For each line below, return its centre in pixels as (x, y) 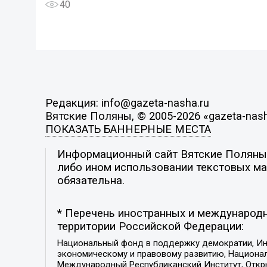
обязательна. (91, 180)
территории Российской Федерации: (150, 227)
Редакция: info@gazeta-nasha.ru (127, 103)
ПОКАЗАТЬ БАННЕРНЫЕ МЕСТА (128, 130)
